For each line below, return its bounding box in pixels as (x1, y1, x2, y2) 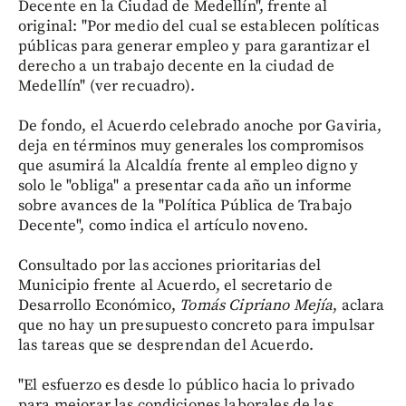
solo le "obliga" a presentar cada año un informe (18, 175, 353, 196)
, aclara (333, 295, 385, 315)
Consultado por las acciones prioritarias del (18, 255, 322, 275)
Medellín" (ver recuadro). (18, 75, 195, 96)
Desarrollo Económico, (18, 295, 180, 315)
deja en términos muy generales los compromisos (18, 135, 363, 156)
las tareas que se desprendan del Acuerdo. (18, 334, 314, 355)
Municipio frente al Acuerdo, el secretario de (18, 275, 333, 295)
